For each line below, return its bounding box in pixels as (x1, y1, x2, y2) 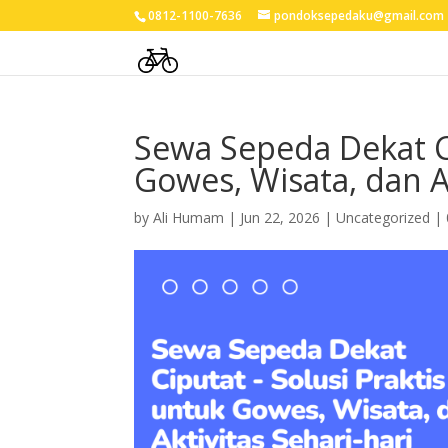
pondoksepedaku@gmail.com (274, 7, 445, 24)
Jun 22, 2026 (240, 208, 321, 227)
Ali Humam (153, 208, 225, 227)
